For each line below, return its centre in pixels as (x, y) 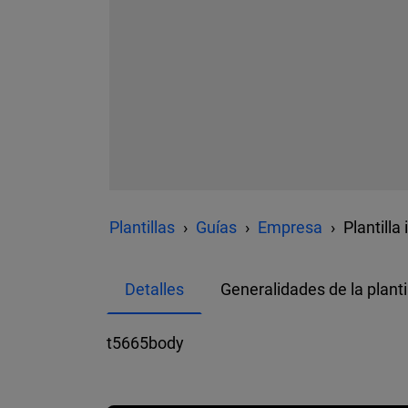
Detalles (154, 289)
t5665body (145, 342)
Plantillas (142, 227)
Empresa (290, 227)
